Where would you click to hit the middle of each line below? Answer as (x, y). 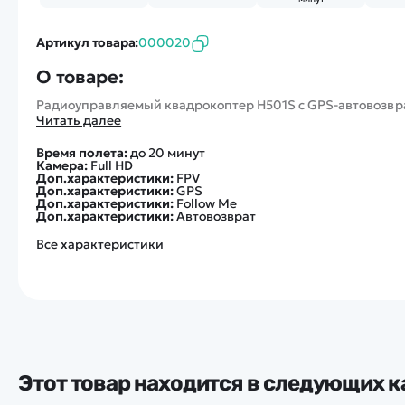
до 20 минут (168, 153)
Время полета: (83, 153)
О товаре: (80, 77)
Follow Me (207, 203)
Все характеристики (100, 244)
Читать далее (79, 120)
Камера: (63, 165)
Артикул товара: (88, 42)
